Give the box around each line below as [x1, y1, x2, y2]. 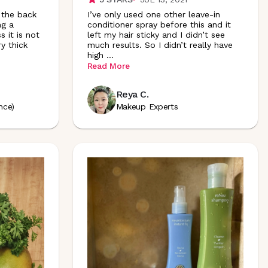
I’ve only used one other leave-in [87, 9, 220, 19]
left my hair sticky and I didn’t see [87, 29, 225, 39]
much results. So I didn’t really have [87, 39, 233, 50]
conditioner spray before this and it [87, 19, 231, 29]
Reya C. [115, 89, 149, 100]
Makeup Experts [115, 102, 178, 111]
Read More [87, 61, 130, 71]
